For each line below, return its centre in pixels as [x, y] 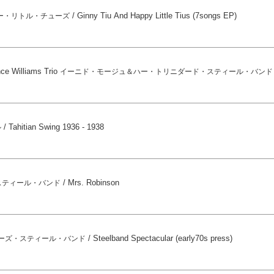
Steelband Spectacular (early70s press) [163, 238]
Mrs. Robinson [94, 182]
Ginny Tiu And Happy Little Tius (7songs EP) [157, 15]
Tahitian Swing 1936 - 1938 [57, 127]
